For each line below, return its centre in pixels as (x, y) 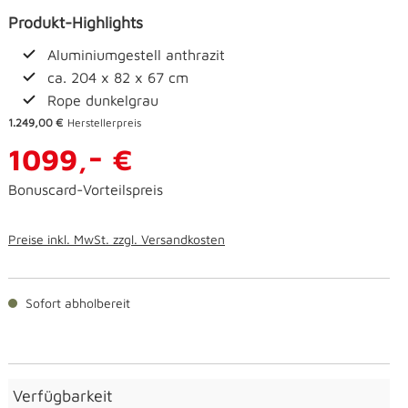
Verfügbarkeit (63, 396)
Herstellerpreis (104, 123)
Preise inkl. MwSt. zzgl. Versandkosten (117, 240)
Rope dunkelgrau (103, 101)
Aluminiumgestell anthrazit (136, 55)
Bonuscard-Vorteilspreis (86, 190)
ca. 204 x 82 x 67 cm (118, 78)
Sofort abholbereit (76, 303)
